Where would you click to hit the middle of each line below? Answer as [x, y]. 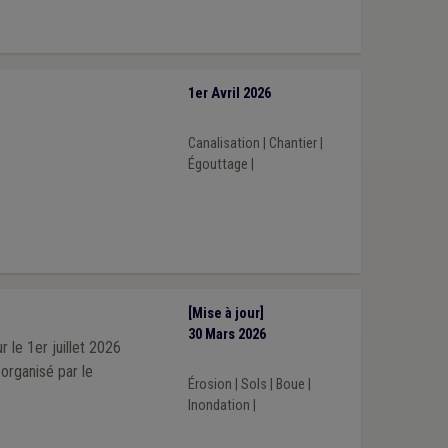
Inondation [218, 405]
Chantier [292, 143]
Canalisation [223, 143]
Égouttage [217, 164]
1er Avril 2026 [229, 94]
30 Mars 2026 [226, 335]
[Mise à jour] [225, 314]
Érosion [209, 384]
